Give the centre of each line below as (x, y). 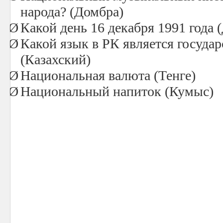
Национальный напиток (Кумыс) (117, 91)
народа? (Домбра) (72, 12)
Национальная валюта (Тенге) (108, 75)
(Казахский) (56, 59)
